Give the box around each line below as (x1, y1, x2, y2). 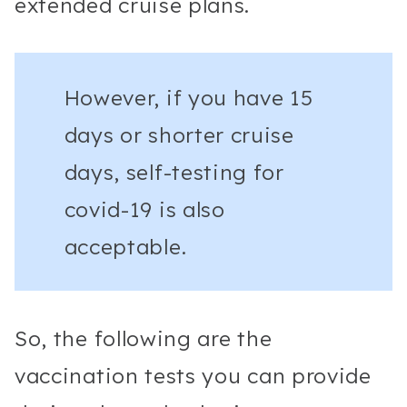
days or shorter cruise (64, 121, 294, 148)
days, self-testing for (64, 158, 284, 185)
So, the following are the (15, 325, 273, 352)
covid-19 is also (64, 195, 225, 223)
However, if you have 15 (64, 84, 313, 111)
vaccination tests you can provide (15, 362, 372, 390)
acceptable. (64, 233, 187, 260)
